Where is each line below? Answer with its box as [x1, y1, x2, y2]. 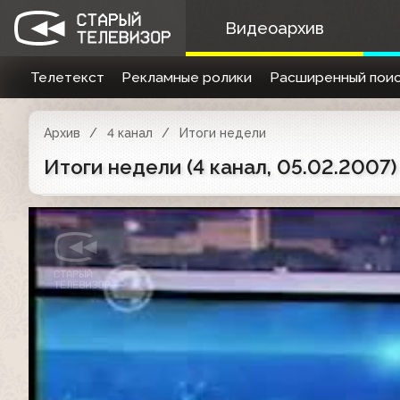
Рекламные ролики [121, 69, 253, 86]
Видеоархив [224, 19, 324, 37]
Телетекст [29, 69, 104, 86]
